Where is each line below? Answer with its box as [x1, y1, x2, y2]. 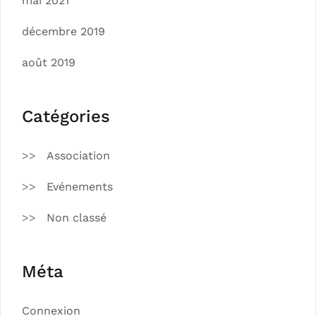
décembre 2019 [22, 24, 105, 38]
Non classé [47, 210, 107, 224]
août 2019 [22, 55, 75, 69]
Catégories [22, 106, 110, 126]
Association [47, 148, 110, 162]
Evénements [47, 179, 113, 193]
